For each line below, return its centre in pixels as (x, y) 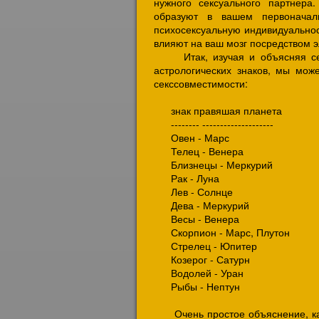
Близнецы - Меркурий (213, 164)
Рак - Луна (187, 178)
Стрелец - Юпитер (205, 246)
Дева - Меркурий (202, 205)
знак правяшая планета (218, 110)
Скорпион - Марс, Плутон (222, 232)
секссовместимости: (201, 83)
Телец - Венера (199, 151)
